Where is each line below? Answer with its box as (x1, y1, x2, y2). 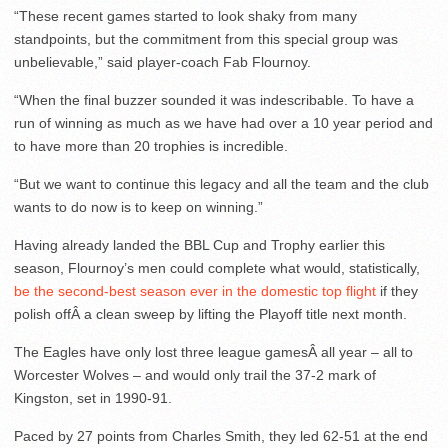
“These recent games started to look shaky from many (14, 8, 357, 25)
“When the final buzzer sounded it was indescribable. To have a (14, 92, 414, 109)
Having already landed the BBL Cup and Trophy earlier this (14, 237, 385, 254)
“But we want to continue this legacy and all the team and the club (14, 176, 429, 193)
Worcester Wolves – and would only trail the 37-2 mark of (14, 367, 376, 384)
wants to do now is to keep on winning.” (14, 199, 263, 216)
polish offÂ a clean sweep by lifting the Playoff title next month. (14, 306, 407, 323)
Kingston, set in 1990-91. (14, 390, 172, 407)
